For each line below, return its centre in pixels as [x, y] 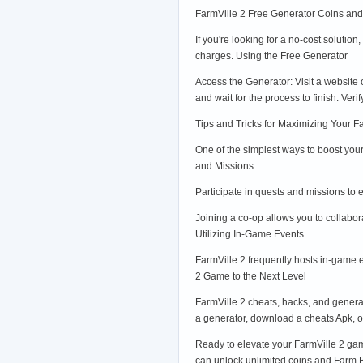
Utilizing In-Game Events [250, 234]
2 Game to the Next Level [251, 276]
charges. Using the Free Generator [271, 56]
